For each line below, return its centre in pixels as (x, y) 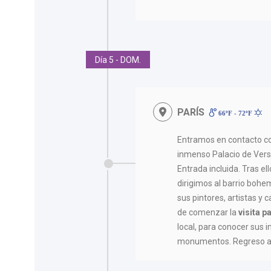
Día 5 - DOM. (118, 60)
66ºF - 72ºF (235, 113)
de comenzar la (208, 212)
